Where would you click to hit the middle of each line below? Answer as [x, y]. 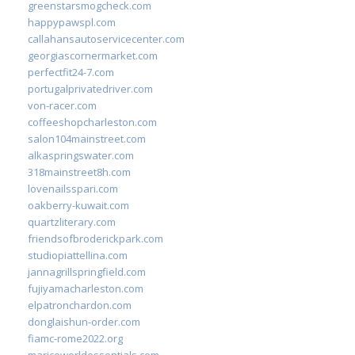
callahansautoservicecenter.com [106, 38]
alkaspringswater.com [81, 155]
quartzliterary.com [72, 221]
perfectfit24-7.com [71, 72]
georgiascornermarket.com [93, 55]
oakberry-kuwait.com [78, 205]
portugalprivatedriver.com [90, 88]
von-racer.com [62, 105]
